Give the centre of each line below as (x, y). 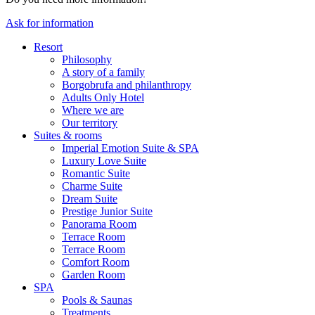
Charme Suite (92, 186)
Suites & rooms (68, 136)
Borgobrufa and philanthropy (127, 85)
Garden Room (94, 275)
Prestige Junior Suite (107, 212)
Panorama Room (99, 224)
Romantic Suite (96, 174)
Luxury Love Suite (104, 161)
